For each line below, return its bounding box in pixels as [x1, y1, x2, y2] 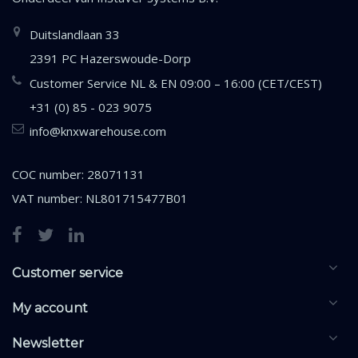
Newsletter [12, 336, 84, 352]
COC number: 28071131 [12, 166, 145, 183]
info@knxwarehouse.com [30, 123, 166, 140]
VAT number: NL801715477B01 [12, 190, 188, 207]
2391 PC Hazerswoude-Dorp [30, 50, 191, 67]
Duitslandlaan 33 [30, 26, 120, 43]
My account [12, 300, 88, 316]
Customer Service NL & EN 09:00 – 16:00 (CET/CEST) [30, 75, 322, 92]
